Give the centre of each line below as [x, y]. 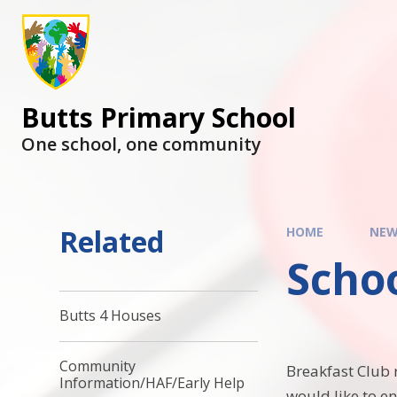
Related [112, 241]
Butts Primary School [159, 117]
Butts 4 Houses [111, 316]
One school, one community [141, 144]
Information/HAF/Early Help [152, 383]
